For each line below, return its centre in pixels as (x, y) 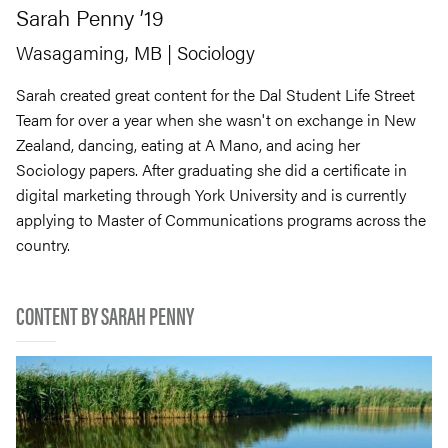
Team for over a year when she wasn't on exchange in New (216, 119)
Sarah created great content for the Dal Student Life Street (215, 94)
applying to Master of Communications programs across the (221, 219)
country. (43, 244)
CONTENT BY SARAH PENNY (105, 314)
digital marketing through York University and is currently (211, 194)
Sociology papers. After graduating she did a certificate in (211, 169)
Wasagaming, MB (89, 52)
